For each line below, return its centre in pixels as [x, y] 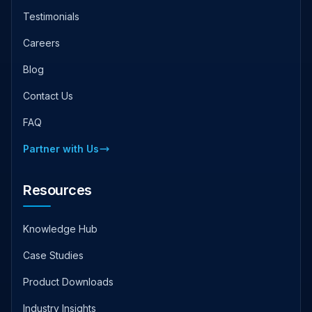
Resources [57, 190]
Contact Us [48, 95]
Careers [41, 42]
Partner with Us [61, 148]
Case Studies [53, 255]
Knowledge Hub [60, 228]
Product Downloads [68, 281]
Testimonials [51, 16]
